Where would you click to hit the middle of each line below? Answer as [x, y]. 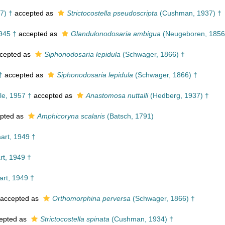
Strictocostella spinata [75, 219]
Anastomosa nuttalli [117, 95]
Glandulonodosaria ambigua [116, 34]
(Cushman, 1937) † [190, 13]
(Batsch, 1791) [129, 116]
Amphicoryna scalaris [71, 116]
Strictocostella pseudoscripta [112, 13]
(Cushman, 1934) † [141, 219]
